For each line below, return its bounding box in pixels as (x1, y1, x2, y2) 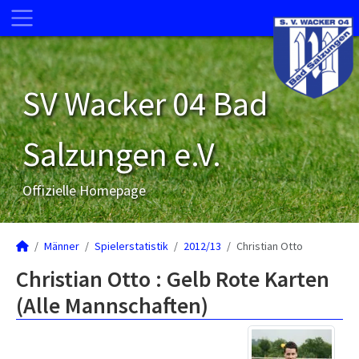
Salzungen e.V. (22, 133, 221, 175)
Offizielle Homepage (22, 181, 146, 200)
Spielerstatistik (95, 239, 168, 253)
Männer (44, 239, 79, 253)
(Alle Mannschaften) (16, 291, 208, 320)
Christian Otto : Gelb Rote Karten (16, 264, 329, 293)
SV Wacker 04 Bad (22, 83, 268, 124)
